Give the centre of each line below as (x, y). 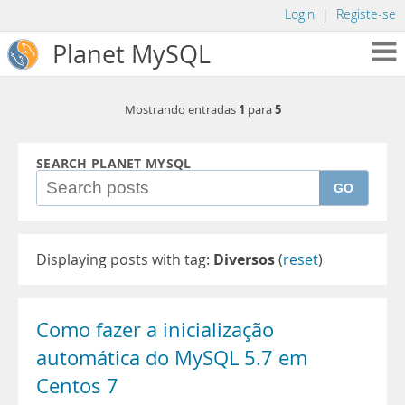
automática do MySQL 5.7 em (172, 358)
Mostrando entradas (181, 110)
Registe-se (366, 14)
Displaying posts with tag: (125, 259)
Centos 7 (77, 386)
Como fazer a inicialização (155, 330)
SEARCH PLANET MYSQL (114, 164)
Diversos (244, 259)
